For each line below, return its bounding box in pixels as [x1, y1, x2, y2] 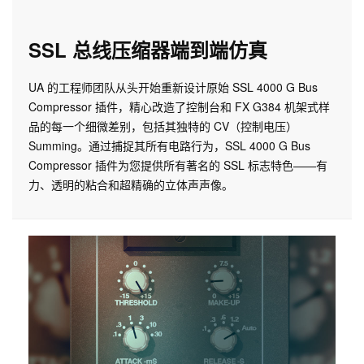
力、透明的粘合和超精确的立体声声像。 [28, 175, 233, 193]
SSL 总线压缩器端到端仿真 [28, 35, 267, 63]
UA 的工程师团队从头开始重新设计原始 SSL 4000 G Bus [28, 78, 318, 95]
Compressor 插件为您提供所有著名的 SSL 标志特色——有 [28, 156, 327, 173]
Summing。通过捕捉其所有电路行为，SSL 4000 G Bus [28, 136, 310, 154]
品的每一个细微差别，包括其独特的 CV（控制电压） [28, 117, 297, 134]
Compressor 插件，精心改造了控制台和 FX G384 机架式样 [28, 97, 330, 115]
